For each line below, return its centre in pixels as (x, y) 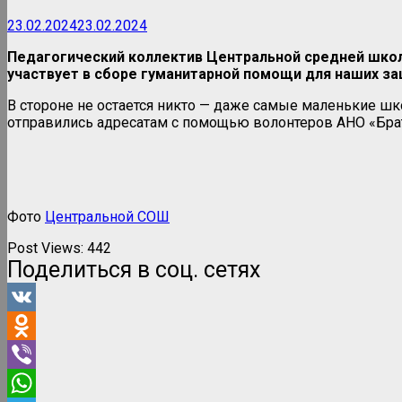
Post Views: (45, 248)
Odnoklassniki (52, 354)
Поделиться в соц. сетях (134, 269)
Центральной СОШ (107, 216)
